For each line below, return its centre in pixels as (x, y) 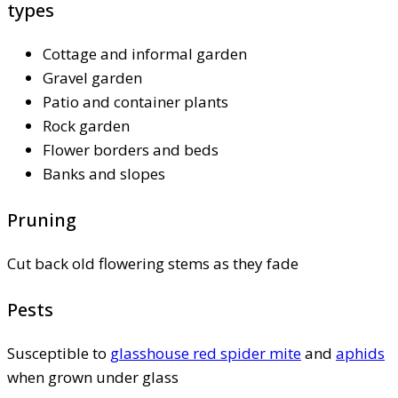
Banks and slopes (104, 173)
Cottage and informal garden (145, 53)
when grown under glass (93, 377)
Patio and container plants (135, 101)
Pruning (42, 219)
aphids (360, 353)
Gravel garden (92, 77)
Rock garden (86, 125)
